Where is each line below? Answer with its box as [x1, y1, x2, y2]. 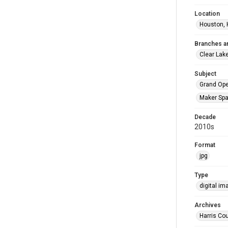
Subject [194, 70, 216, 77]
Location [194, 10, 220, 17]
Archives [194, 202, 221, 209]
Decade [194, 113, 216, 121]
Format [194, 141, 215, 149]
